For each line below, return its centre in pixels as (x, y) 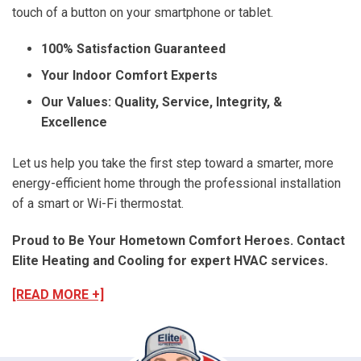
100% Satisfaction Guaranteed (133, 49)
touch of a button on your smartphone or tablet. (143, 12)
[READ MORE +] (58, 294)
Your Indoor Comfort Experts (129, 76)
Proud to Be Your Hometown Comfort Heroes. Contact (178, 241)
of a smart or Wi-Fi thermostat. (98, 204)
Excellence (74, 122)
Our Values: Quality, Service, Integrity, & (162, 102)
